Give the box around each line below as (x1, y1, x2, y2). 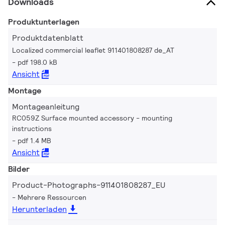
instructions (12, 124, 52, 134)
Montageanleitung (12, 101, 79, 113)
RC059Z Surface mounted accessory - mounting (12, 114, 172, 123)
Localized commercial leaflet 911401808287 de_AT (12, 46, 174, 55)
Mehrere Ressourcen (18, 193, 86, 202)
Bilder (8, 164, 30, 175)
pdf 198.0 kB (18, 58, 57, 67)
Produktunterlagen (8, 17, 79, 28)
